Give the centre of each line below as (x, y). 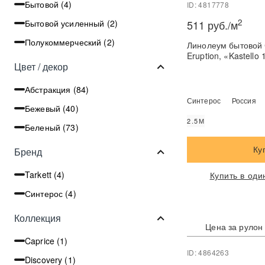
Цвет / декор (41, 66)
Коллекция (38, 218)
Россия (244, 101)
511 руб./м (212, 25)
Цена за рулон (234, 226)
